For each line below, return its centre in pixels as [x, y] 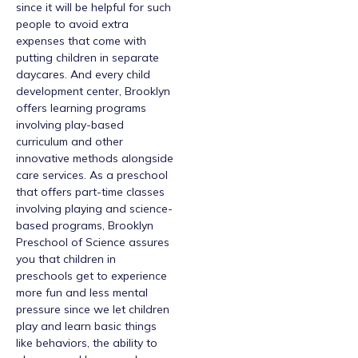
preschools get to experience [91, 275]
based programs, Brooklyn [85, 225]
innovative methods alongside [95, 158]
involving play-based [70, 124]
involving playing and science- [94, 208]
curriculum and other [70, 141]
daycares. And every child [83, 74]
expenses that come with [81, 40]
